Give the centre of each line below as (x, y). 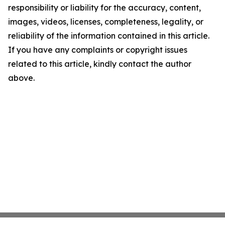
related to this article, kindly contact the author (100, 64)
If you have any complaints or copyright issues (98, 50)
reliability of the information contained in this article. (109, 36)
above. (21, 78)
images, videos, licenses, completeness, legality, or (106, 22)
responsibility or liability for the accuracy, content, (104, 8)
